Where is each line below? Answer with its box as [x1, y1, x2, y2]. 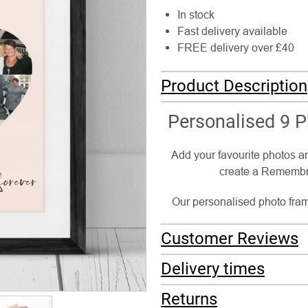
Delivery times [161, 258, 265, 278]
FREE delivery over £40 [177, 41, 294, 54]
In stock [177, 8, 214, 21]
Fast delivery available [177, 25, 287, 37]
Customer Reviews [161, 228, 298, 248]
